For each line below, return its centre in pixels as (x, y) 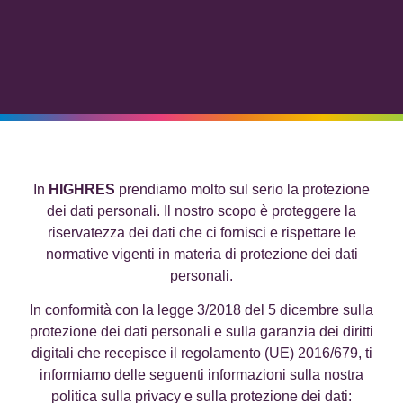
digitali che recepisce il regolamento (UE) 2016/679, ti (201, 354)
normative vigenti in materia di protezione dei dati (201, 254)
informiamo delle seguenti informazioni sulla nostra (201, 375)
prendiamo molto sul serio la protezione (242, 189)
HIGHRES (82, 189)
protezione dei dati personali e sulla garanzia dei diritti (201, 332)
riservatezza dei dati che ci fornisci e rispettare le (201, 233)
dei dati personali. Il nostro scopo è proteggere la (201, 211)
